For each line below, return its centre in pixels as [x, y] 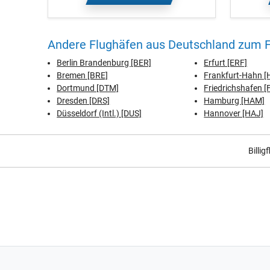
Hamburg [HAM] [234, 101]
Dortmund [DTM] [88, 88]
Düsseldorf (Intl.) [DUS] [99, 113]
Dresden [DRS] [83, 101]
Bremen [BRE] [83, 75]
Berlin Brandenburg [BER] [104, 63]
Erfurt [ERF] [226, 63]
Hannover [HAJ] [234, 113]
